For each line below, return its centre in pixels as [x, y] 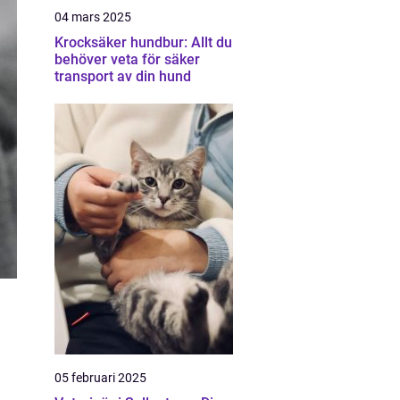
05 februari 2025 [100, 378]
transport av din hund [123, 76]
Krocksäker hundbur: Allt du [143, 42]
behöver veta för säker [127, 59]
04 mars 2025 [93, 17]
